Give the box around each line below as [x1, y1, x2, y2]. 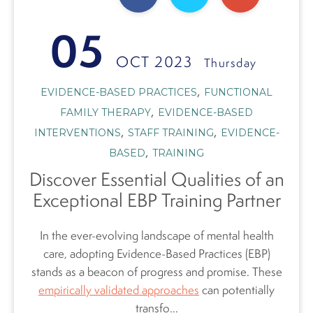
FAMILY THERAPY [60, 105, 151, 119]
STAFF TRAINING [127, 126, 214, 139]
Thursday [203, 54, 257, 71]
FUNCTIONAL [204, 85, 272, 99]
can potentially [199, 282, 275, 298]
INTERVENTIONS [34, 126, 121, 139]
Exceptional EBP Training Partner [32, 187, 281, 212]
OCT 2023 [116, 51, 192, 71]
